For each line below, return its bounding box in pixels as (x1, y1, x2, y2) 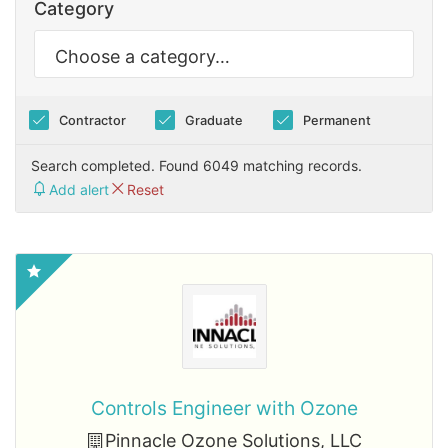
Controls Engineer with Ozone (90, 396, 358, 420)
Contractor (58, 112, 126, 128)
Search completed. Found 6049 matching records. (31, 157, 362, 174)
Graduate (185, 112, 244, 128)
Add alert (49, 180, 109, 198)
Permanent (302, 112, 371, 128)
